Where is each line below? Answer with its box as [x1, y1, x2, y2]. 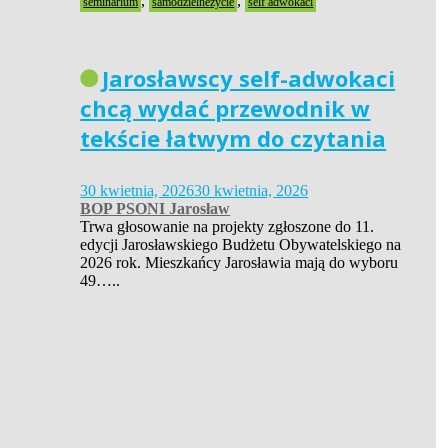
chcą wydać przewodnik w [80, 93, 371, 124]
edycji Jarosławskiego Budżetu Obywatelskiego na [80, 235, 402, 253]
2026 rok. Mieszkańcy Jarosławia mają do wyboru [80, 253, 399, 271]
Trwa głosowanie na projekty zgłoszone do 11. [80, 217, 375, 235]
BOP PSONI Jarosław [80, 199, 231, 217]
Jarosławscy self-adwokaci [102, 63, 396, 94]
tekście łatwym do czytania [80, 123, 387, 154]
